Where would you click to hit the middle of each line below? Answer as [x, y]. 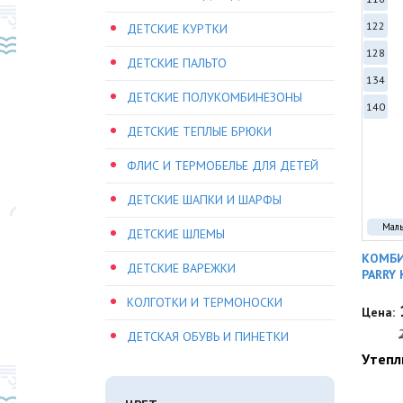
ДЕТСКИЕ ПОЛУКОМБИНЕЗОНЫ [215, 97]
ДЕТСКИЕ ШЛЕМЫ [176, 234]
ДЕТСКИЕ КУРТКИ [177, 29]
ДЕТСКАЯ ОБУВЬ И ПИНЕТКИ [208, 336]
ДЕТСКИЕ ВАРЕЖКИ [181, 268]
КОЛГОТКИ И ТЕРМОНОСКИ [205, 302]
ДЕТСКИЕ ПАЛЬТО [177, 63]
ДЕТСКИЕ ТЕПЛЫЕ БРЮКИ [199, 131]
